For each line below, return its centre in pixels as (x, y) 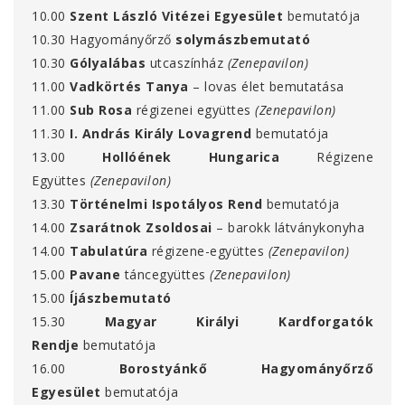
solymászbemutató (243, 40)
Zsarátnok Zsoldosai (141, 228)
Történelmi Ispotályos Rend (166, 204)
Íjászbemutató (121, 298)
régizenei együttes (193, 110)
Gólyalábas (108, 63)
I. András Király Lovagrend (160, 134)
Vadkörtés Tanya (129, 87)
